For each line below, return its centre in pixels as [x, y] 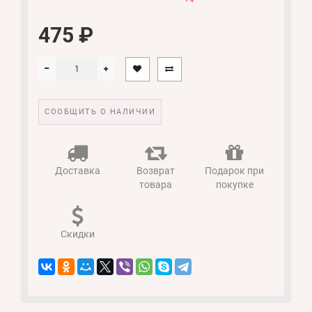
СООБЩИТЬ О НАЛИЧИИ [100, 111]
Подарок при [235, 170]
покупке [234, 184]
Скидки [77, 234]
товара [156, 184]
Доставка [77, 170]
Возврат [156, 170]
